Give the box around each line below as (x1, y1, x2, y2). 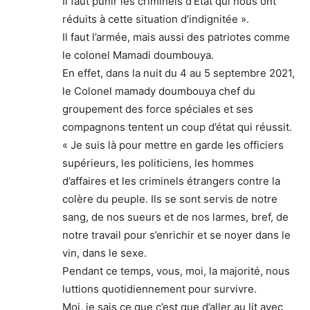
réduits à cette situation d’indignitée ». (62, 12, 249, 26)
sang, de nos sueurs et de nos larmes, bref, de (62, 210, 289, 224)
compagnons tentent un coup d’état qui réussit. (62, 120, 292, 134)
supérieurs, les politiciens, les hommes (62, 156, 254, 170)
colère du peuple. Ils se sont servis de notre (62, 192, 277, 206)
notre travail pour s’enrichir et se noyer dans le (62, 228, 291, 241)
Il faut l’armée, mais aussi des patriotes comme (62, 30, 290, 44)
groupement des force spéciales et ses (62, 102, 253, 116)
